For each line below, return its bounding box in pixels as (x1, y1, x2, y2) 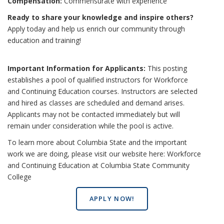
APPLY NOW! (89, 194, 135, 203)
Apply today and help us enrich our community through (7, 23, 185, 33)
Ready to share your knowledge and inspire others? (7, 12, 193, 22)
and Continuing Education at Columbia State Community (7, 160, 189, 170)
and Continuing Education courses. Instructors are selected (7, 86, 197, 96)
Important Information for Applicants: (7, 63, 145, 73)
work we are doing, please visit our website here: (7, 148, 167, 158)
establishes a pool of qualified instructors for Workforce (7, 74, 188, 84)
